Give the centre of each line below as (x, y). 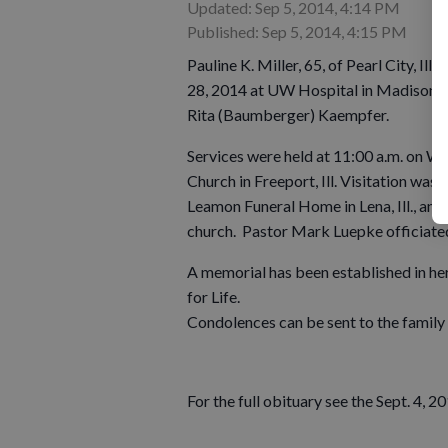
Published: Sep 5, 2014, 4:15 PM (297, 31)
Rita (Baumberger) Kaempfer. (289, 114)
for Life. (213, 296)
